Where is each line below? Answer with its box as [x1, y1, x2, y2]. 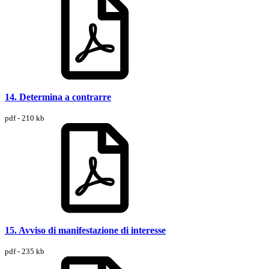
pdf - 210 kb [5, 113, 44, 122]
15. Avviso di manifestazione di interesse [5, 225, 166, 235]
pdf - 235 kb [5, 246, 44, 256]
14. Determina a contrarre [5, 91, 111, 102]
